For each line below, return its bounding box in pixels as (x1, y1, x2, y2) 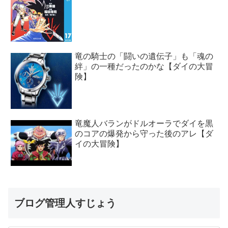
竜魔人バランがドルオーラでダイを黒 (75, 119, 213, 128)
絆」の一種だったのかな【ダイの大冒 (75, 62, 213, 71)
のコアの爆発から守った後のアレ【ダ (75, 129, 213, 138)
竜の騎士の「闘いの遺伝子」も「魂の (75, 52, 213, 61)
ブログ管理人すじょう (14, 197, 116, 209)
